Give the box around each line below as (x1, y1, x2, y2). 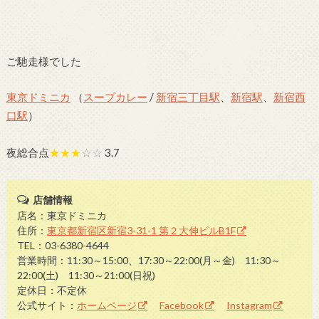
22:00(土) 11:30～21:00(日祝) (17, 268, 156, 281)
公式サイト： (17, 298, 78, 311)
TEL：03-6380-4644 (17, 239, 110, 251)
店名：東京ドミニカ (17, 209, 108, 221)
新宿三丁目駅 (155, 90, 220, 104)
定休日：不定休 (17, 283, 88, 296)
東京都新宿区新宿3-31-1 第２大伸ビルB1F (47, 224, 236, 236)
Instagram (226, 298, 273, 311)
